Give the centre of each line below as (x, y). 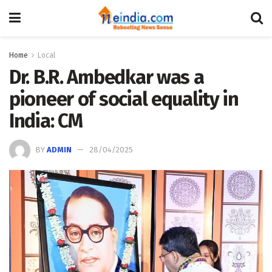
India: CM (46, 121)
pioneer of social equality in (124, 99)
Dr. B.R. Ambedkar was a (107, 77)
